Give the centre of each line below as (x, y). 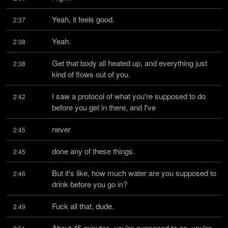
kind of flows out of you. (91, 74)
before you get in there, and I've (104, 107)
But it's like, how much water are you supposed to (134, 173)
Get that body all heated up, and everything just (130, 63)
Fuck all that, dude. (83, 206)
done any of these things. (93, 151)
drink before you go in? (90, 184)
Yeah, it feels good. (83, 19)
